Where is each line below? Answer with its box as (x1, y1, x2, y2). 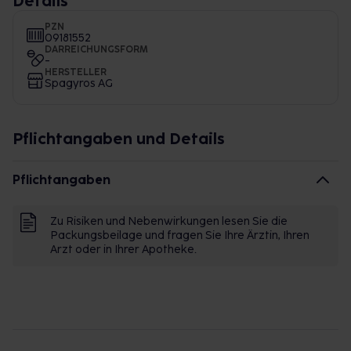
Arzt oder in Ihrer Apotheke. (50, 243, 197, 256)
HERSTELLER (45, 67, 107, 78)
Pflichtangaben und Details (13, 129, 225, 148)
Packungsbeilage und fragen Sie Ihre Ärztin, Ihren (50, 229, 309, 242)
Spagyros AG (45, 77, 113, 90)
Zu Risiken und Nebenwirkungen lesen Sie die (50, 215, 288, 228)
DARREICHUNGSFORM (45, 44, 148, 55)
